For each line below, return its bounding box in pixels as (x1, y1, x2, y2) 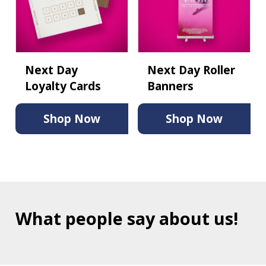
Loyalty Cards (25, 77, 101, 94)
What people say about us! (15, 206, 238, 230)
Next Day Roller (147, 61, 235, 78)
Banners (147, 77, 194, 94)
